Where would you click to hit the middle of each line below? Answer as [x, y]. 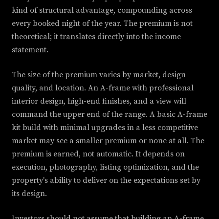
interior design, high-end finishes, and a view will [99, 101]
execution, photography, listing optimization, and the [105, 167]
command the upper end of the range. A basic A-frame [109, 115]
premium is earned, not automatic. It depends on [98, 154]
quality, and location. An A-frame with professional [103, 88]
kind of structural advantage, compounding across [102, 11]
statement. [30, 50]
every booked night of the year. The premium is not [102, 24]
